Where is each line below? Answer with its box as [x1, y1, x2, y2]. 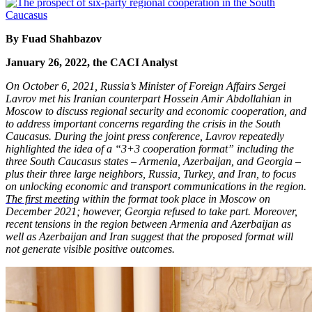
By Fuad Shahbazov [6, 33, 102, 45]
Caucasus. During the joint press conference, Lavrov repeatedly [6, 130, 284, 143]
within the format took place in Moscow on [79, 193, 270, 205]
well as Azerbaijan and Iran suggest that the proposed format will [6, 231, 293, 243]
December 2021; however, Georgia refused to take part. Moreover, [6, 205, 297, 218]
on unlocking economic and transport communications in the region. [6, 180, 306, 193]
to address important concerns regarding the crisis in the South [6, 118, 281, 130]
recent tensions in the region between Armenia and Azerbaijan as [6, 218, 291, 231]
